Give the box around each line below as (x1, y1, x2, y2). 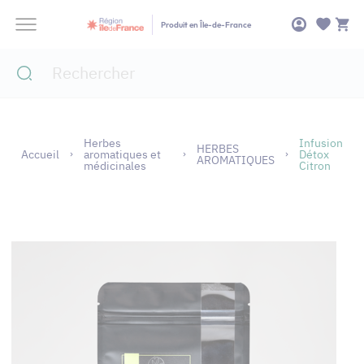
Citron (298, 158, 331, 173)
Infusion (298, 136, 343, 150)
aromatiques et (83, 147, 161, 162)
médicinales (83, 158, 146, 173)
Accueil (21, 147, 59, 162)
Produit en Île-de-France (161, 19, 251, 30)
